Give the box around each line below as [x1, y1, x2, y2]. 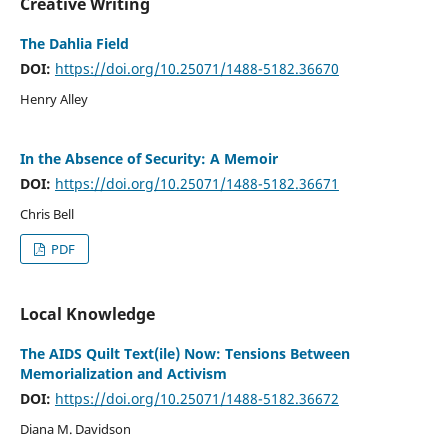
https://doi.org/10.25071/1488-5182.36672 [54, 388, 339, 408]
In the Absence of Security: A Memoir [19, 148, 278, 168]
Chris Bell [19, 204, 74, 223]
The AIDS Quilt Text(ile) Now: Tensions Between [19, 343, 350, 363]
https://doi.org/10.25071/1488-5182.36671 [54, 173, 339, 193]
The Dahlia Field [19, 33, 129, 53]
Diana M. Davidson [19, 419, 131, 438]
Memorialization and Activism [19, 363, 227, 383]
